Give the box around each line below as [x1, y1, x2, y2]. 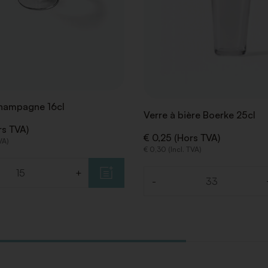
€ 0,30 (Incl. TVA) [144, 144, 202, 154]
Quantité [144, 181, 184, 193]
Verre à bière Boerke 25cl [144, 108, 256, 121]
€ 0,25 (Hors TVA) [144, 131, 221, 144]
